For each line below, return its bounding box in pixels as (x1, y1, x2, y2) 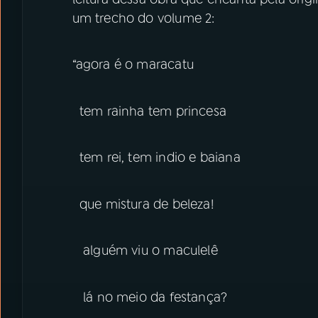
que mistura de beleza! (72, 195, 214, 213)
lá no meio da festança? (72, 288, 228, 306)
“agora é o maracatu (72, 56, 194, 73)
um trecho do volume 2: (72, 9, 215, 27)
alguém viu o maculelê (72, 242, 218, 259)
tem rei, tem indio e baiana (72, 149, 241, 166)
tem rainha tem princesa (72, 102, 226, 120)
